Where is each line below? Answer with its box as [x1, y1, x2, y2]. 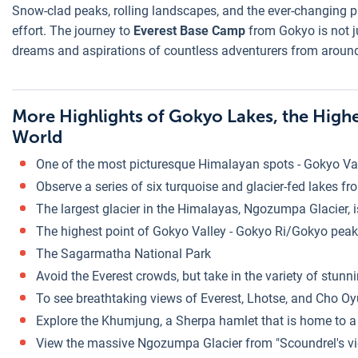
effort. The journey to [12, 23, 133, 38]
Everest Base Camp [133, 23, 245, 38]
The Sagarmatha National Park [36, 246, 214, 261]
